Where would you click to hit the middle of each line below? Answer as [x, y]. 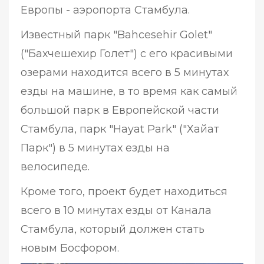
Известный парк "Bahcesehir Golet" [116, 35]
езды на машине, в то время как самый [129, 92]
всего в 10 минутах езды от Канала [116, 211]
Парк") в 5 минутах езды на [95, 148]
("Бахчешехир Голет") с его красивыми [127, 54]
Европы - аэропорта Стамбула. [105, 10]
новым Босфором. [71, 248]
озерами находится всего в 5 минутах [125, 73]
